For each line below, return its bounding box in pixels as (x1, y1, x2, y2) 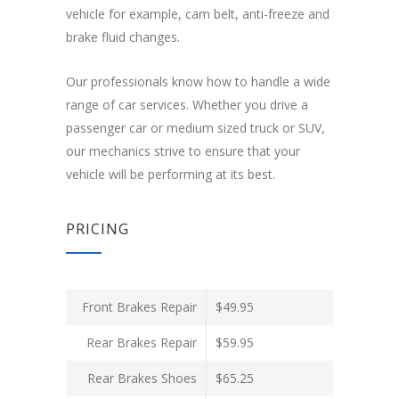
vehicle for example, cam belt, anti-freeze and (66, 5, 330, 23)
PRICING (66, 219, 129, 240)
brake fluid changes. (66, 28, 180, 46)
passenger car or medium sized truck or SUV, (66, 119, 325, 137)
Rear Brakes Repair (86, 334, 197, 352)
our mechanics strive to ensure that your (66, 142, 300, 160)
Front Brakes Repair (82, 298, 197, 316)
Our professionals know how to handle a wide (66, 73, 330, 91)
